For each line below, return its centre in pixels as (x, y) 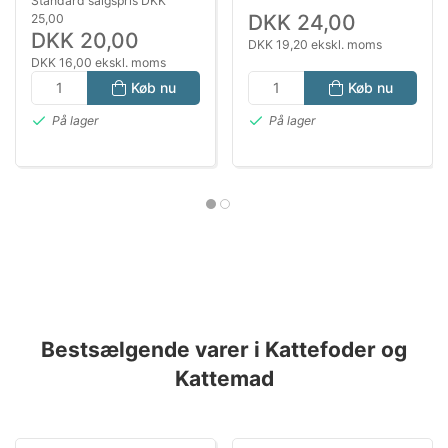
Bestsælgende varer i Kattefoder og (224, 350)
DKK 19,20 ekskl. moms (315, 44)
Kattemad (224, 379)
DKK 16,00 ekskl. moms (98, 62)
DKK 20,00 (85, 40)
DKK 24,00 (302, 22)
